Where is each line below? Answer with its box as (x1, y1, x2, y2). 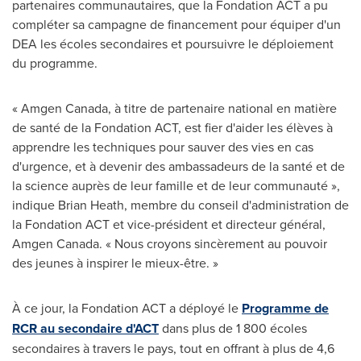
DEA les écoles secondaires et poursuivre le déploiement (12, 34, 334, 52)
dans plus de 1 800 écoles (159, 318, 307, 337)
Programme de (242, 298, 329, 317)
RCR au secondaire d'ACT (12, 318, 159, 338)
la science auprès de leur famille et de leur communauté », (12, 176, 340, 194)
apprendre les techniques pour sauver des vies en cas (12, 137, 313, 156)
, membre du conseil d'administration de (124, 195, 349, 214)
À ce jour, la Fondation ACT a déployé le (12, 298, 242, 317)
